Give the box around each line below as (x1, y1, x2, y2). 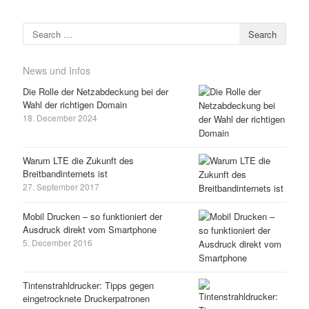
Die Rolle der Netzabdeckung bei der (22, 84, 168, 98)
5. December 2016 (22, 236, 92, 248)
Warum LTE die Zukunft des (22, 154, 134, 168)
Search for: (22, 23, 67, 37)
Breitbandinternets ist (22, 167, 108, 181)
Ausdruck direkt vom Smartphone (22, 222, 157, 236)
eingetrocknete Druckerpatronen (22, 292, 150, 306)
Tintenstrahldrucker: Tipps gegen (22, 279, 154, 292)
